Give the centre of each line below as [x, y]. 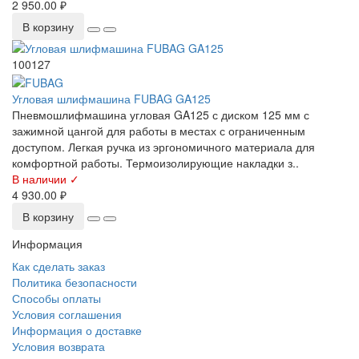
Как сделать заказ [58, 266]
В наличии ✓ [46, 178]
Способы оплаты [56, 298]
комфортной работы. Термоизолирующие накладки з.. [155, 162]
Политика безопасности [75, 282]
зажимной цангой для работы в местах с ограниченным [159, 130]
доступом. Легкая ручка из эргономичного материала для [163, 146]
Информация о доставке [77, 330]
